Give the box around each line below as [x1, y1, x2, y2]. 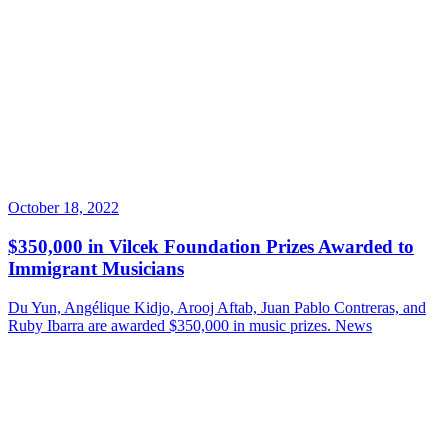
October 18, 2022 [8, 199, 119, 217]
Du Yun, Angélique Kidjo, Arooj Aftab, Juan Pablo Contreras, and [8, 298, 426, 316]
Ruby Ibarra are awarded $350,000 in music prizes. [8, 316, 335, 334]
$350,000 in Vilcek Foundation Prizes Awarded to [8, 235, 414, 257]
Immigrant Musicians [8, 257, 184, 279]
